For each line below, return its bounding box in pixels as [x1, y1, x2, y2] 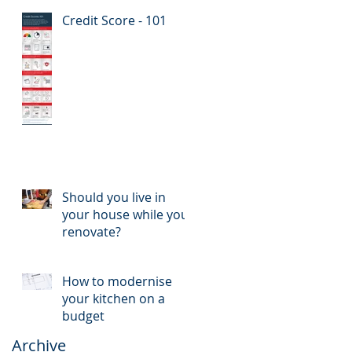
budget [62, 306, 104, 324]
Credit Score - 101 [62, 11, 167, 29]
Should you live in [62, 188, 166, 206]
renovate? [62, 222, 121, 240]
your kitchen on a [62, 289, 165, 307]
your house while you [62, 205, 189, 223]
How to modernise [62, 272, 172, 290]
